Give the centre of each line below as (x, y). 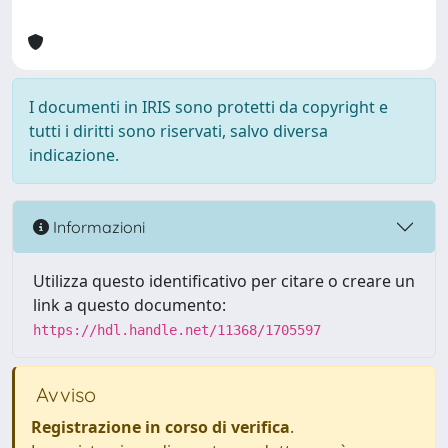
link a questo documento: (129, 305)
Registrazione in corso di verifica (160, 427)
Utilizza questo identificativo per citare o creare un (224, 281)
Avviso (63, 394)
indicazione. (74, 155)
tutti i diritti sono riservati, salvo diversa (178, 131)
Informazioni (97, 226)
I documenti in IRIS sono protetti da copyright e (208, 107)
